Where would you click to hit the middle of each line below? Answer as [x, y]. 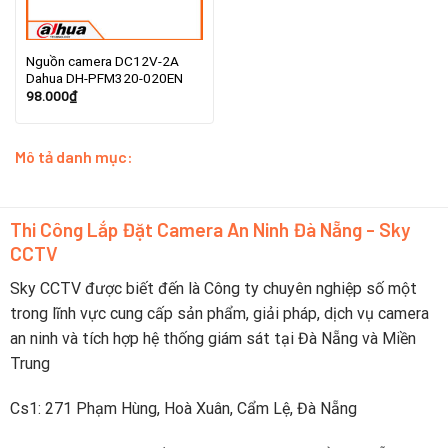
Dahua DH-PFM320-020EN [104, 78]
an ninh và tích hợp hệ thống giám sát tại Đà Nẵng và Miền [212, 338]
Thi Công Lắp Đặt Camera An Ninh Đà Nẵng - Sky [209, 230]
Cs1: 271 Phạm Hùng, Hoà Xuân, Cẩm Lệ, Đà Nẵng [183, 409]
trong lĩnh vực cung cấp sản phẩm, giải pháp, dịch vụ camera [219, 313]
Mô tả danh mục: [74, 157]
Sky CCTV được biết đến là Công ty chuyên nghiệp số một [213, 288]
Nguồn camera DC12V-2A [102, 61]
